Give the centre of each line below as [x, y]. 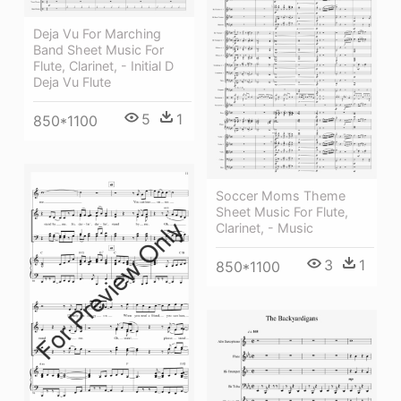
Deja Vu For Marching [97, 34]
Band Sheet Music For [98, 50]
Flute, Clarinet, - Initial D [103, 66]
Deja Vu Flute [72, 82]
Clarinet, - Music [264, 227]
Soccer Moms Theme [281, 195]
